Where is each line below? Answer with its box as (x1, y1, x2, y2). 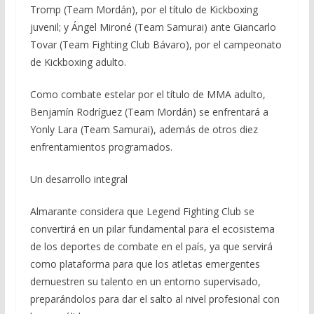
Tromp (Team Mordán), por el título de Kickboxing (29, 2, 258, 16)
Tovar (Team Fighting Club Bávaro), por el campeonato (29, 37, 282, 51)
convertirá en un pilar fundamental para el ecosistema (29, 221, 275, 235)
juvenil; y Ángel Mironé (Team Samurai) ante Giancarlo (29, 20, 276, 34)
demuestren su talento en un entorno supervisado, (29, 274, 261, 288)
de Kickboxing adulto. (29, 55, 126, 69)
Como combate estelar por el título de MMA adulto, (29, 87, 266, 101)
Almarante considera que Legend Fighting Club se (29, 204, 254, 218)
